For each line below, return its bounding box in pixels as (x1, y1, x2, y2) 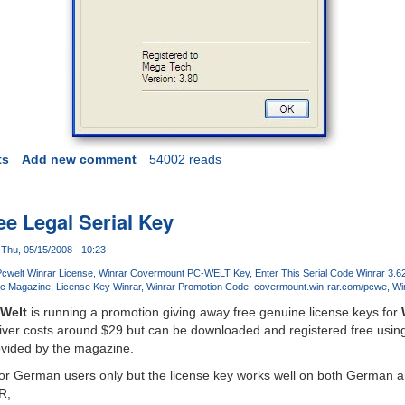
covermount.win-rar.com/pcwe (253, 281, 387, 293)
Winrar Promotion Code (146, 281, 249, 293)
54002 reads (148, 152, 221, 167)
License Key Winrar (55, 281, 141, 293)
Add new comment (21, 152, 137, 167)
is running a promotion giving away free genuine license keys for (26, 305, 401, 320)
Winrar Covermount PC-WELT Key (98, 268, 250, 279)
